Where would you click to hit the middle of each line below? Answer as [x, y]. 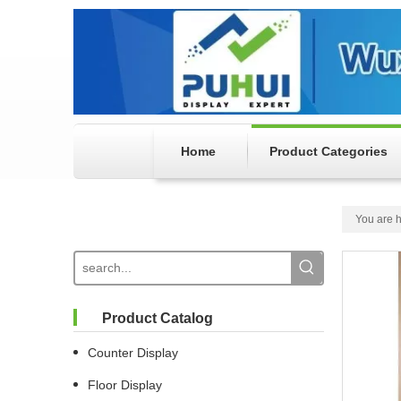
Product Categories [328, 152]
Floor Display [125, 385]
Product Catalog [158, 319]
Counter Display [133, 353]
